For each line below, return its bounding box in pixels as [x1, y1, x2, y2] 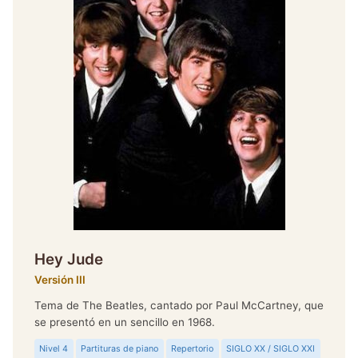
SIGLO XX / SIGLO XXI [226, 344, 316, 355]
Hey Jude [34, 250, 103, 269]
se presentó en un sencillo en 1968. [34, 315, 215, 328]
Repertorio [171, 344, 214, 355]
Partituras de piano [81, 344, 159, 355]
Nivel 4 [39, 344, 69, 355]
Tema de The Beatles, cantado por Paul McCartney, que [34, 298, 324, 312]
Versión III [34, 273, 86, 287]
